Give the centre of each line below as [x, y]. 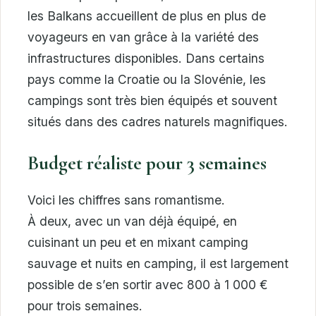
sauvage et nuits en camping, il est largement [158, 264]
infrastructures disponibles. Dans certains [146, 59]
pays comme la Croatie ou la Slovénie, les [147, 80]
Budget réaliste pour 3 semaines [147, 164]
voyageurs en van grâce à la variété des [143, 37]
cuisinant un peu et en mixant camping [138, 243]
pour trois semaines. [85, 306]
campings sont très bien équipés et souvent [152, 101]
